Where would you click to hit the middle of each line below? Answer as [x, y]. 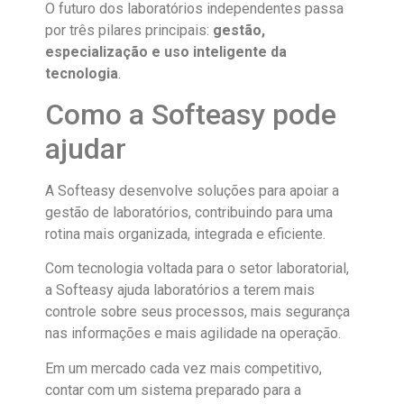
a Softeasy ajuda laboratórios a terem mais [180, 290]
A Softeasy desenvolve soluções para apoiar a [192, 191]
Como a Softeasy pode [191, 115]
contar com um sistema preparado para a [173, 390]
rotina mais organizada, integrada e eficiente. [185, 234]
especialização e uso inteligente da [166, 51]
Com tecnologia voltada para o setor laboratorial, [197, 269]
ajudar [86, 149]
